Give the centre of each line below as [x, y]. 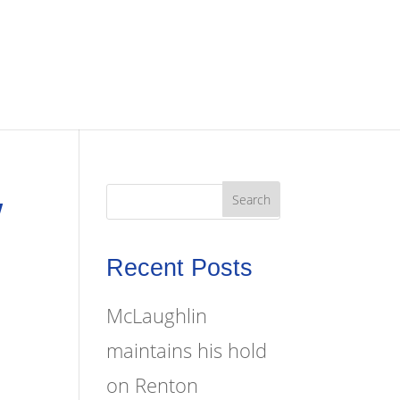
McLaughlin [157, 315]
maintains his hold [187, 350]
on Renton [153, 384]
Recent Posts [180, 267]
